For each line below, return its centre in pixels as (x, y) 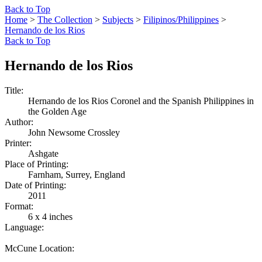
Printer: (18, 143)
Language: (24, 227)
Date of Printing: (35, 185)
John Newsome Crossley (74, 132)
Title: (14, 90)
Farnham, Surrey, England (77, 174)
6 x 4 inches (50, 216)
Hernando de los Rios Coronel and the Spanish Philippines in (141, 101)
